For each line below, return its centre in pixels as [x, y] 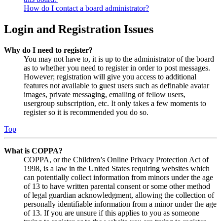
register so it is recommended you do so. [86, 112]
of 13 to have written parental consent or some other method [117, 186]
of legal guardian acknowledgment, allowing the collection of [119, 195]
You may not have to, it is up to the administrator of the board [119, 59]
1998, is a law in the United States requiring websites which [117, 169]
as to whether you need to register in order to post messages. [117, 68]
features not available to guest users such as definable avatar [116, 86]
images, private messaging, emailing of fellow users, [105, 95]
